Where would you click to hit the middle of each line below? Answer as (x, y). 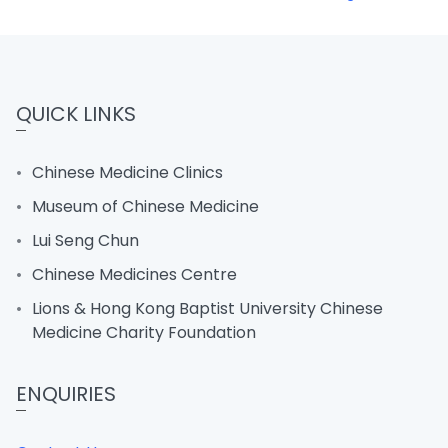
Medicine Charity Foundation (144, 332)
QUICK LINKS (76, 113)
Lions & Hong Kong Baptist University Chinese (207, 308)
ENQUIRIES (66, 393)
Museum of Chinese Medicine (145, 206)
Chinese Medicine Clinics (127, 172)
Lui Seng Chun (85, 240)
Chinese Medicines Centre (134, 274)
